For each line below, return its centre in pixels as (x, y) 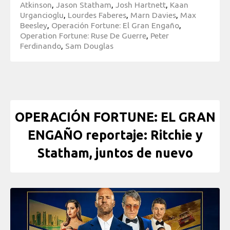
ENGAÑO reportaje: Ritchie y (115, 135)
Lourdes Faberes (97, 15)
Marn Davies (153, 15)
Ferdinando (41, 45)
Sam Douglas (89, 45)
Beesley (34, 25)
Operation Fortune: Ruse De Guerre (83, 35)
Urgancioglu (42, 15)
